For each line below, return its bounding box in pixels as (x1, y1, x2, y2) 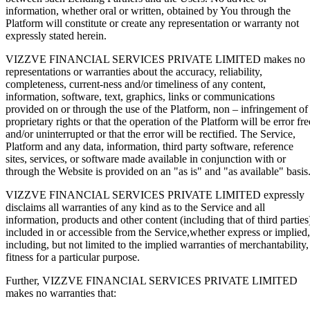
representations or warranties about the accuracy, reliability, (6, 65, 262, 77)
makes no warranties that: (6, 286, 116, 299)
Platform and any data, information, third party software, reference (6, 140, 293, 152)
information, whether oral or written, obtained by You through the (6, 4, 291, 17)
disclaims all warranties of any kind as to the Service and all (6, 201, 265, 213)
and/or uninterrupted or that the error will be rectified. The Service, (6, 127, 295, 140)
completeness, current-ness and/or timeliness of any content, (6, 77, 266, 90)
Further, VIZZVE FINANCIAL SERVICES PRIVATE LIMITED (6, 274, 298, 286)
